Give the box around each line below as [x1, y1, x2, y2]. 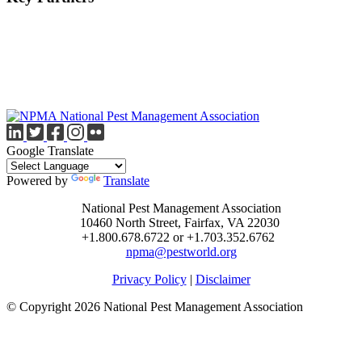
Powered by [6, 174, 71, 188]
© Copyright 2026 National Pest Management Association [6, 300, 303, 314]
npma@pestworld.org [125, 245, 237, 259]
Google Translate [6, 144, 94, 158]
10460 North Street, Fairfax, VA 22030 [79, 216, 283, 230]
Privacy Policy [112, 272, 187, 287]
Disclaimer [195, 272, 250, 287]
